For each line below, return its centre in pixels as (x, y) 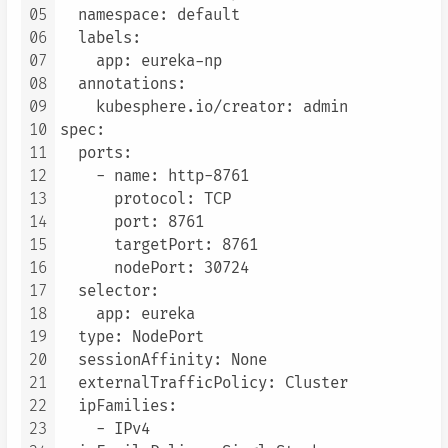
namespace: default (150, 15)
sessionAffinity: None (163, 360)
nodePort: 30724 (154, 268)
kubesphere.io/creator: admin (204, 107)
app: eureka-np (141, 61)
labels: (100, 38)
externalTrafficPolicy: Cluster (204, 383)
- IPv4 (105, 429)
